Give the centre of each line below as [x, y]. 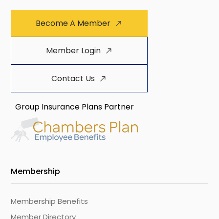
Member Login [73, 51]
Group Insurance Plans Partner [74, 107]
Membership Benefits [50, 201]
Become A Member [73, 23]
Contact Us [73, 79]
